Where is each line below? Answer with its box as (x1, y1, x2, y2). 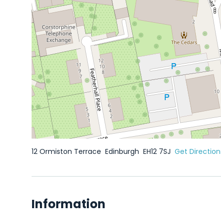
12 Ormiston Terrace (32, 147, 103, 156)
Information (32, 196, 106, 212)
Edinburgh (105, 147, 141, 156)
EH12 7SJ (143, 147, 173, 156)
